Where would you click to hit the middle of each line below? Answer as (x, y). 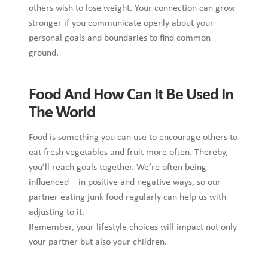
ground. (44, 54)
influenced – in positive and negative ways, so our (125, 183)
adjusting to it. (57, 213)
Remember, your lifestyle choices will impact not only (133, 228)
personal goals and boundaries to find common (120, 39)
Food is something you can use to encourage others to (133, 138)
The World (62, 113)
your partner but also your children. (98, 243)
